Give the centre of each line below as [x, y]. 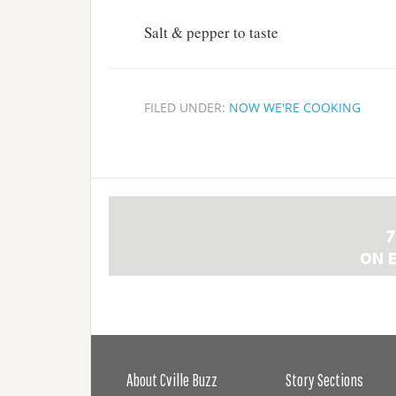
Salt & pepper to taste [211, 32]
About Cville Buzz [172, 380]
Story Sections [324, 380]
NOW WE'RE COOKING [295, 107]
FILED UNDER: [187, 107]
